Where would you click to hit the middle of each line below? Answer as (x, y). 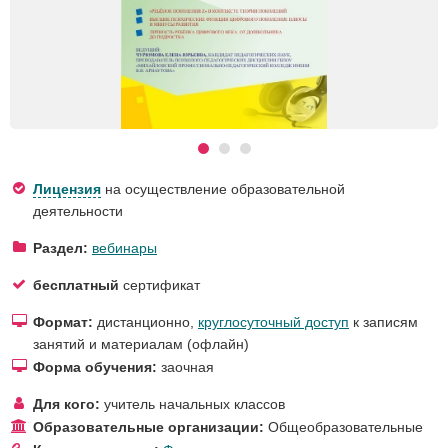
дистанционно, (145, 321)
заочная (185, 366)
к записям (383, 321)
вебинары (124, 247)
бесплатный (76, 284)
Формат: (63, 321)
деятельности (78, 210)
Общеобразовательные (345, 426)
